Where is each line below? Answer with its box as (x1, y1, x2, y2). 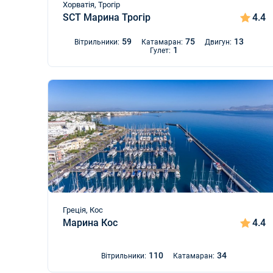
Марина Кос (63, 217, 118, 229)
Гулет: (150, 46, 171, 55)
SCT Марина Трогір (63, 12, 151, 23)
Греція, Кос (63, 205, 103, 214)
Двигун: (205, 38, 232, 46)
